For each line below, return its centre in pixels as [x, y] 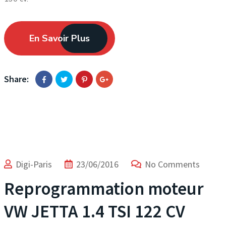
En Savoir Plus [60, 38]
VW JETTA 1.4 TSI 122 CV [95, 211]
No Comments [172, 164]
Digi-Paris [34, 164]
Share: [16, 79]
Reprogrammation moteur [104, 189]
